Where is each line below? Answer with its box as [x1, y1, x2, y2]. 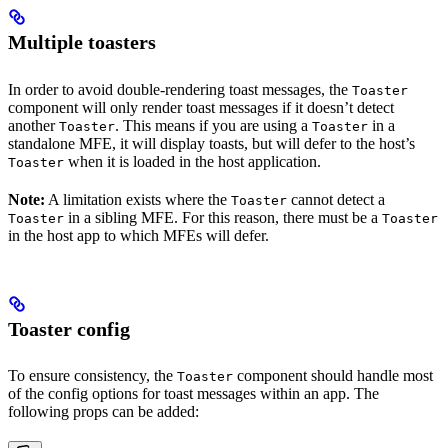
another [8, 117, 59, 135]
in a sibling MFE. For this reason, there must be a [64, 209, 382, 227]
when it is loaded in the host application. [64, 153, 321, 171]
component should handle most [233, 367, 433, 385]
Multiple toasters [8, 31, 156, 54]
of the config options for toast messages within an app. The [8, 385, 379, 403]
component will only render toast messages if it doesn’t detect [8, 99, 394, 117]
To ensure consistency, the [8, 367, 177, 385]
